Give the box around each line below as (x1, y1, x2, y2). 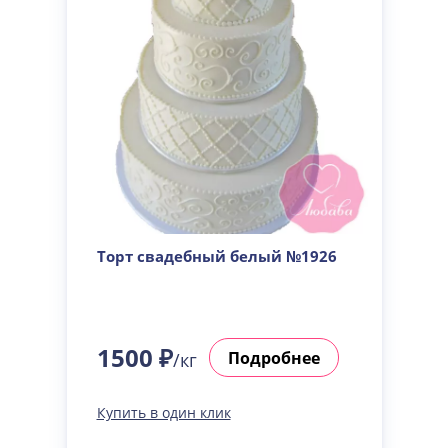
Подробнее (227, 346, 320, 369)
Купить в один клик (96, 403, 231, 422)
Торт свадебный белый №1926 (96, 246, 337, 266)
